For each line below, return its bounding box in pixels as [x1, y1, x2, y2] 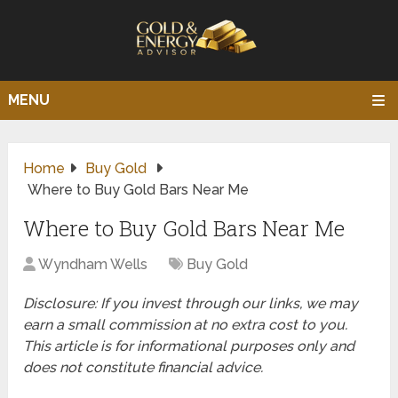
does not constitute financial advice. [23, 359, 264, 377]
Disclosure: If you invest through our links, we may [23, 295, 359, 313]
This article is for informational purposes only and [23, 338, 355, 355]
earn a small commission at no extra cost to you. [23, 316, 348, 334]
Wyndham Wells [38, 256, 148, 274]
